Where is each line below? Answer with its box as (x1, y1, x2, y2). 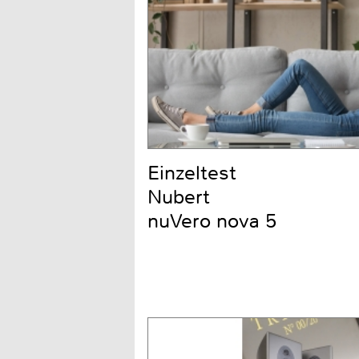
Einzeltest (147, 159, 236, 186)
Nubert (147, 184, 210, 210)
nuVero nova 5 (147, 208, 276, 234)
